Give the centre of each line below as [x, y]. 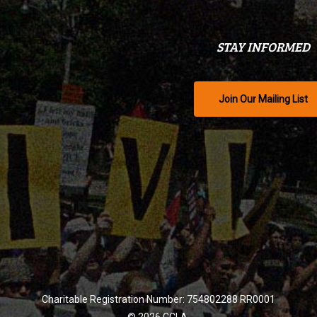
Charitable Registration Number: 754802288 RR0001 [158, 299]
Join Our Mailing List [264, 99]
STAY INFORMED [264, 47]
